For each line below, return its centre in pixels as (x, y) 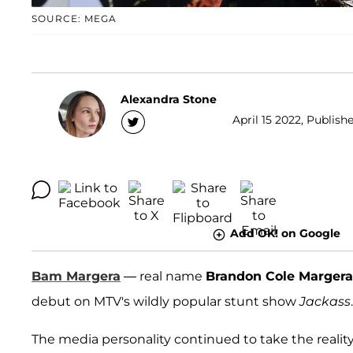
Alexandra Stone (169, 99)
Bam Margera (76, 276)
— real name (163, 276)
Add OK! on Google (285, 234)
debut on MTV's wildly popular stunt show (165, 301)
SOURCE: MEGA (74, 19)
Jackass (325, 301)
